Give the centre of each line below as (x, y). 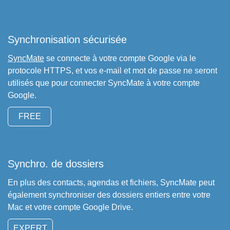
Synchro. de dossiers (56, 164)
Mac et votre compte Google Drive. (70, 207)
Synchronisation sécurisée (67, 40)
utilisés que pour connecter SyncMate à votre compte (104, 83)
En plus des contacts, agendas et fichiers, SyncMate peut (111, 183)
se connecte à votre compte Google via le (120, 58)
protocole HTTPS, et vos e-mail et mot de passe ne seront (112, 71)
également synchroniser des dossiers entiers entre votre (109, 195)
